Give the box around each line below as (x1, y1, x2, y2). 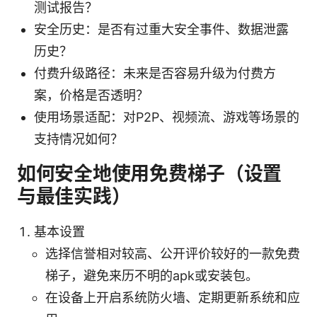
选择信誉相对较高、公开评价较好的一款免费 (45, 246, 300, 261)
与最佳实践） (17, 184, 131, 208)
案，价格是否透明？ (34, 87, 149, 103)
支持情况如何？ (34, 131, 123, 146)
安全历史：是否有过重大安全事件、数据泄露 (34, 21, 289, 37)
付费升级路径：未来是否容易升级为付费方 (34, 65, 276, 81)
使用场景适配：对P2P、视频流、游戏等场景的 (34, 109, 299, 125)
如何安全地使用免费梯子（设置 (17, 161, 282, 185)
